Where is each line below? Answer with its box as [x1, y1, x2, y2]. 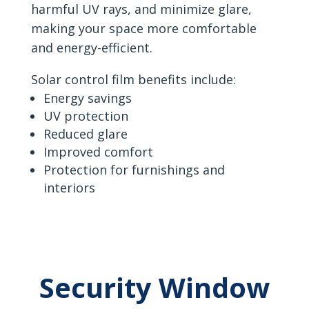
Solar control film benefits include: [30, 71, 236, 88]
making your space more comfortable [30, 20, 257, 37]
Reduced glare [43, 126, 128, 143]
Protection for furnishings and [43, 161, 225, 179]
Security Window [39, 268, 270, 307]
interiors [43, 179, 95, 197]
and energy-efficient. [30, 39, 152, 57]
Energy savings [43, 90, 132, 107]
